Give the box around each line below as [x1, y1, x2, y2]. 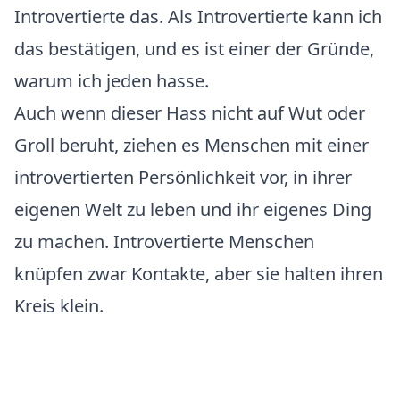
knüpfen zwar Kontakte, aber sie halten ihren [14, 262, 383, 286]
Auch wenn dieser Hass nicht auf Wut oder [14, 101, 365, 125]
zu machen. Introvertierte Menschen [14, 229, 314, 254]
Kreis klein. [14, 294, 104, 318]
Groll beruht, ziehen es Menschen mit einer [14, 133, 369, 157]
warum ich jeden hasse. [14, 69, 209, 93]
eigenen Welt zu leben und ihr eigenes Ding [14, 197, 371, 221]
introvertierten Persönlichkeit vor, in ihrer [14, 165, 352, 189]
